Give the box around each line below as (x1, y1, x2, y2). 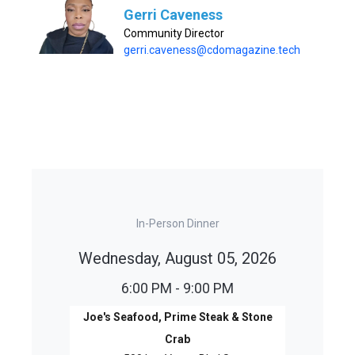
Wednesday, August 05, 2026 (78, 248, 277, 268)
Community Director (124, 27, 224, 40)
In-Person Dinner (136, 216, 219, 230)
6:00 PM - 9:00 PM (121, 279, 234, 296)
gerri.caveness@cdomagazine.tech (124, 44, 300, 56)
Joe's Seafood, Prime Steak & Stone (82, 310, 273, 323)
